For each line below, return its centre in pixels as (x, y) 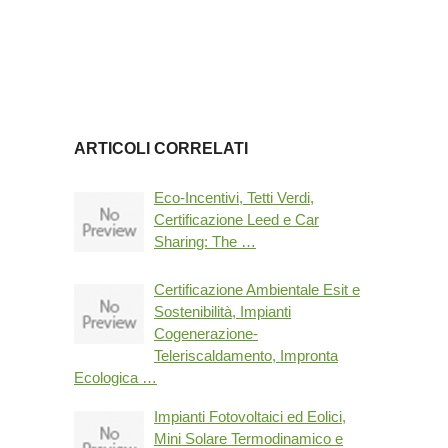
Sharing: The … (204, 241)
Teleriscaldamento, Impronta (245, 355)
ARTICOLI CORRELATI (160, 148)
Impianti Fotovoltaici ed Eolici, (249, 416)
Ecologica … (115, 377)
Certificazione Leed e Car (236, 219)
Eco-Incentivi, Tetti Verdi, (233, 197)
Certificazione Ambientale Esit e (256, 289)
